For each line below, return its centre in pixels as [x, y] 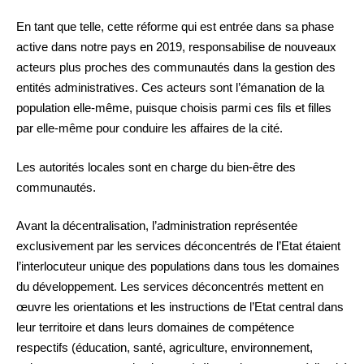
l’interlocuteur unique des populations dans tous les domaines [178, 266]
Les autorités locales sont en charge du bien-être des [156, 167]
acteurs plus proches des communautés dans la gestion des [176, 67]
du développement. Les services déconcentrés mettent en [170, 287]
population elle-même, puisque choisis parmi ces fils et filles [174, 108]
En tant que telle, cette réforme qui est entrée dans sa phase [175, 27]
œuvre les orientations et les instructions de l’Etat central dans [180, 307]
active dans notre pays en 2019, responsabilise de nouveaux [176, 47]
